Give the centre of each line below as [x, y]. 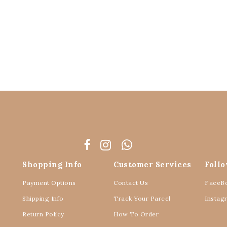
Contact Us [131, 183]
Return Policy [43, 214]
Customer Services [153, 164]
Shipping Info [43, 198]
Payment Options [49, 183]
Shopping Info [52, 164]
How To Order [136, 214]
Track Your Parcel [142, 198]
